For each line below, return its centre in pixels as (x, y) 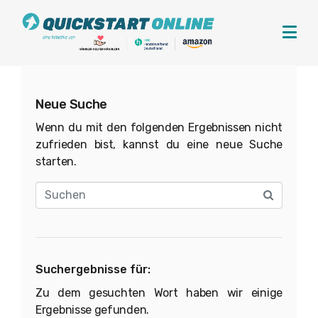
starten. (56, 161)
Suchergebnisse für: (93, 269)
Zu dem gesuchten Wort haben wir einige (159, 292)
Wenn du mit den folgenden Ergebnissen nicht (159, 127)
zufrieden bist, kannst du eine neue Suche (159, 144)
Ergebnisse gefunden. (92, 309)
